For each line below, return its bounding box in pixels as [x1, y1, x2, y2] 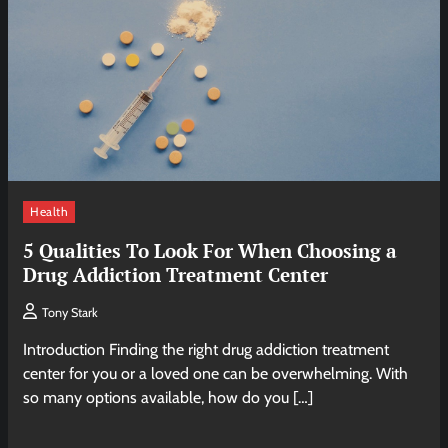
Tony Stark [42, 305, 99, 321]
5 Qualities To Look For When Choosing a [23, 238, 398, 264]
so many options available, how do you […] [23, 388, 314, 408]
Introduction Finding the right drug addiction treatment [23, 340, 390, 360]
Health [30, 204, 69, 220]
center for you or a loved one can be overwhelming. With [23, 364, 409, 384]
